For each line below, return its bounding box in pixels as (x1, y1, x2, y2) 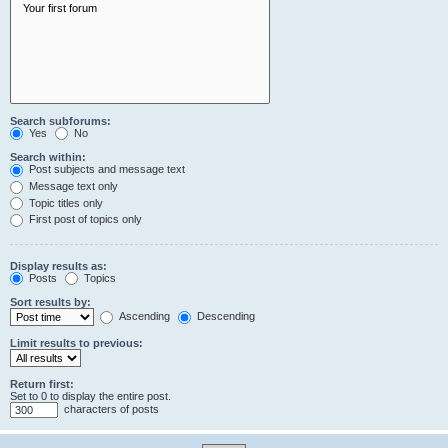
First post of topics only (26, 213, 142, 226)
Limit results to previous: (10, 337, 143, 350)
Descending (194, 310, 255, 323)
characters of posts (61, 403, 159, 416)
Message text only (26, 179, 118, 192)
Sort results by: (10, 296, 91, 309)
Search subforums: (10, 114, 111, 127)
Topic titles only (26, 196, 103, 209)
